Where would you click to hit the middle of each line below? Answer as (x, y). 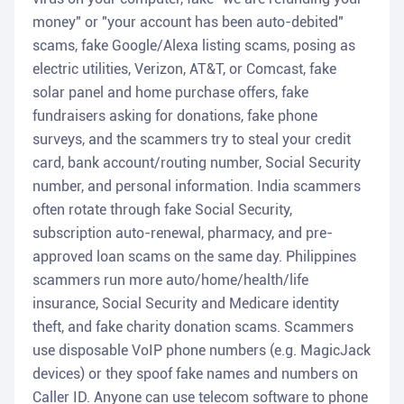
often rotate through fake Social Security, (162, 210)
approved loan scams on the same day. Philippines (194, 257)
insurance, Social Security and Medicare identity (186, 304)
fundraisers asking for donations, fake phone (175, 116)
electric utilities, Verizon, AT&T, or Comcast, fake (184, 69)
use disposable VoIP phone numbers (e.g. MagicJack (202, 351)
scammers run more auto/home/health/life (170, 280)
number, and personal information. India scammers (197, 187)
